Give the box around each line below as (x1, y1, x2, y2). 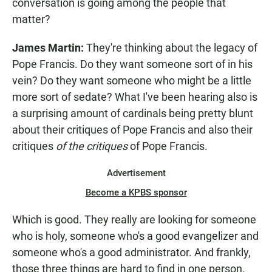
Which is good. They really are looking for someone (12, 213, 256, 226)
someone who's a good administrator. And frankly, (12, 246, 251, 259)
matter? (12, 13, 50, 26)
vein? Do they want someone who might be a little (12, 74, 251, 87)
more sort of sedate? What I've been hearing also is (12, 90, 257, 104)
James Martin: (12, 41, 86, 55)
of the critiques (56, 140, 127, 153)
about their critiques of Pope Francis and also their (12, 123, 253, 137)
